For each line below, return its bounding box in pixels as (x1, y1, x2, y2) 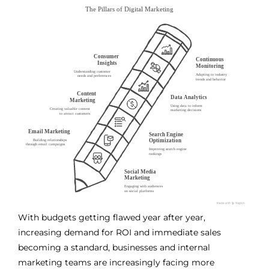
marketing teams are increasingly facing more (18, 256, 214, 268)
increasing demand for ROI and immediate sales (18, 226, 221, 238)
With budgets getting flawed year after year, (18, 211, 205, 223)
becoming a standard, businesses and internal (18, 241, 210, 253)
